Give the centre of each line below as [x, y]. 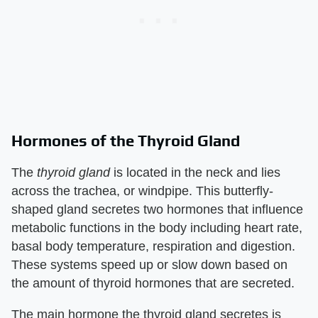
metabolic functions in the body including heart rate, [157, 228]
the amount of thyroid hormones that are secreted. [153, 284]
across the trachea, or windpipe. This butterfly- [142, 191]
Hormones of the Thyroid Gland [126, 141]
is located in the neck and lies [195, 173]
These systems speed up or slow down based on [149, 265]
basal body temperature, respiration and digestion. [153, 247]
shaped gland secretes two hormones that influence [157, 210]
